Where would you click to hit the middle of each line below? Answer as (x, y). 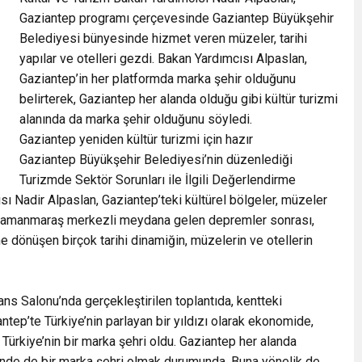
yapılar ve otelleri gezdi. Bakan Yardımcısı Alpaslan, (163, 58)
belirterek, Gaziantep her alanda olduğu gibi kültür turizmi (179, 99)
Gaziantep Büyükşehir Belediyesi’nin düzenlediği (156, 159)
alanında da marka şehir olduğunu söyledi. (136, 119)
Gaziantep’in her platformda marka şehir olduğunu (158, 78)
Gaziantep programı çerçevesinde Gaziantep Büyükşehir (177, 18)
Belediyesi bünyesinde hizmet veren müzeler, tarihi (163, 38)
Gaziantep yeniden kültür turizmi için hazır (136, 139)
